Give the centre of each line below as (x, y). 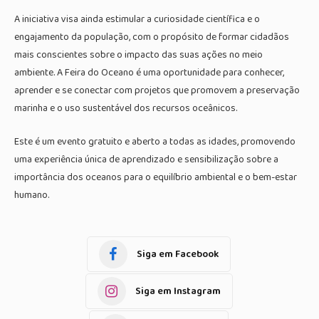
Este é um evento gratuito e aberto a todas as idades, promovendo (155, 142)
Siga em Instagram (178, 291)
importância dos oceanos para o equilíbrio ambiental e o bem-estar (156, 178)
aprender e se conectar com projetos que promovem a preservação (157, 91)
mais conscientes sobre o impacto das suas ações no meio (138, 55)
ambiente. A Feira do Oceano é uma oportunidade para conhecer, (149, 73)
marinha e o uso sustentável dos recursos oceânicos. (126, 109)
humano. (32, 195)
